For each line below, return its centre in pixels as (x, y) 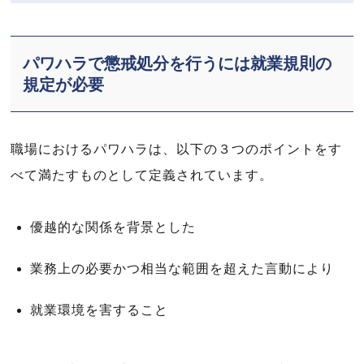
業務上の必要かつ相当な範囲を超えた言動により (182, 269)
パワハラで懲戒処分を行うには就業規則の (178, 63)
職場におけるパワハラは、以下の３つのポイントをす (176, 149)
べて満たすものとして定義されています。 (142, 175)
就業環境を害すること (100, 310)
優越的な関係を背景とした (113, 227)
